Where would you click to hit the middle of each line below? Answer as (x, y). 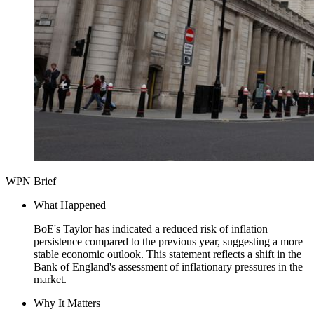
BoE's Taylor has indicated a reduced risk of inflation (151, 228)
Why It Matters (67, 303)
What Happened (70, 205)
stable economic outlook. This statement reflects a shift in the (168, 254)
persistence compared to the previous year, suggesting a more (168, 241)
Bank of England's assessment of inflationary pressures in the (168, 266)
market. (50, 279)
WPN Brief (31, 181)
